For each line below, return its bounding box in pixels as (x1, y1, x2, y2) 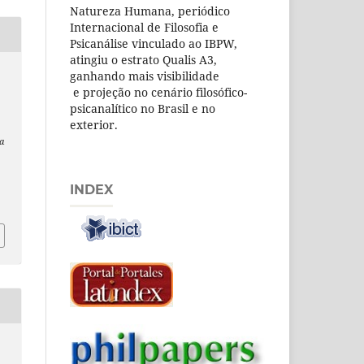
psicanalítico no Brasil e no (70, 101, 215, 117)
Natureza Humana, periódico (70, 3, 230, 19)
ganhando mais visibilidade (70, 68, 219, 84)
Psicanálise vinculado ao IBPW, (70, 36, 237, 52)
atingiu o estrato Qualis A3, (70, 52, 217, 68)
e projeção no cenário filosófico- (70, 84, 247, 101)
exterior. (70, 117, 118, 133)
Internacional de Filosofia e (70, 19, 219, 36)
